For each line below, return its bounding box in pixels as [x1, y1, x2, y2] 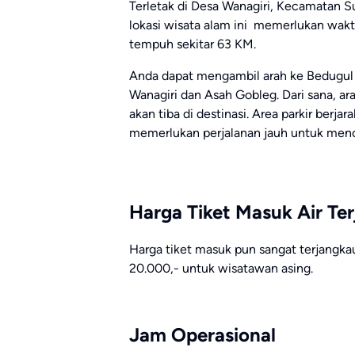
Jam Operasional [129, 323, 276, 346]
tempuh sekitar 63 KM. [129, 36, 256, 52]
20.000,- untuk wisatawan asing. [129, 260, 313, 276]
